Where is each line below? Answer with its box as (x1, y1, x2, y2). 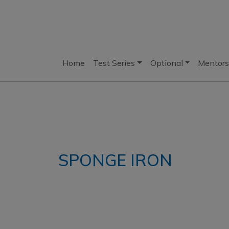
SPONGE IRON (58, 150, 172, 170)
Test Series (93, 58, 135, 68)
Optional (150, 58, 183, 68)
